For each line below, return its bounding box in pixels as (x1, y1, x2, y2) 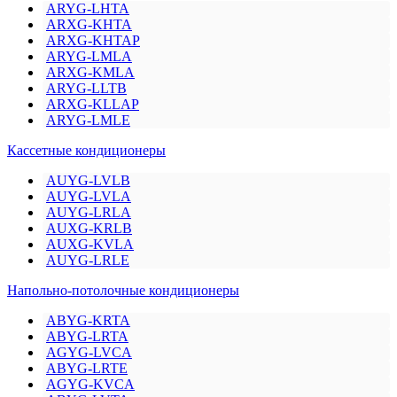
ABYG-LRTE (46, 361, 128, 377)
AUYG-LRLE (46, 253, 129, 269)
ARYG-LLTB (46, 81, 127, 97)
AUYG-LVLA (46, 189, 131, 205)
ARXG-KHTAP (46, 33, 140, 49)
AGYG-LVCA (46, 345, 132, 361)
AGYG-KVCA (46, 377, 135, 393)
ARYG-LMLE (46, 113, 130, 128)
